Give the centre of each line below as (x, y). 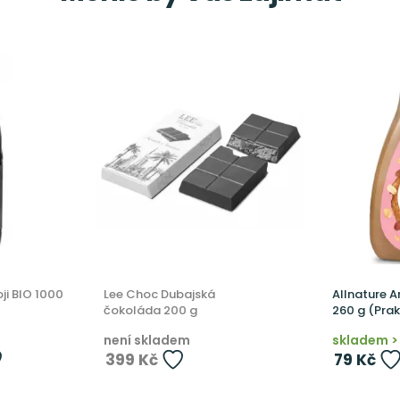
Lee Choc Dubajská (159, 294)
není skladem (146, 340)
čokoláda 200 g (150, 310)
